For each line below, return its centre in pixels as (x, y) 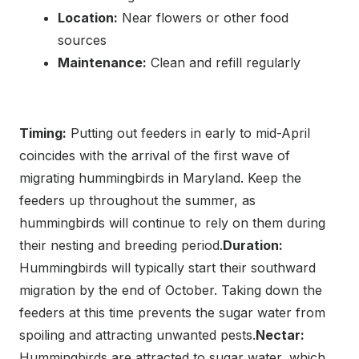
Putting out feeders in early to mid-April (188, 133)
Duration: (253, 245)
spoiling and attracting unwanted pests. (137, 335)
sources (82, 40)
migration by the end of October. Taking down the (171, 290)
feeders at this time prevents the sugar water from (172, 312)
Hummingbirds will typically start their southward (167, 267)
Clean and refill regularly (224, 62)
